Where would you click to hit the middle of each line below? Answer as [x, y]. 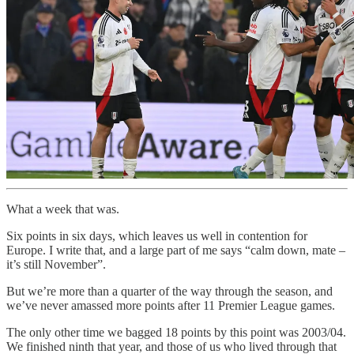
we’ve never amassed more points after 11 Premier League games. [171, 306]
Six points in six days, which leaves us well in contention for [157, 236]
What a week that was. [63, 209]
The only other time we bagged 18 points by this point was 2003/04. [176, 333]
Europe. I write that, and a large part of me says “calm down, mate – [176, 250]
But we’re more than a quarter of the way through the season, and [169, 292]
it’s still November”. [56, 265]
